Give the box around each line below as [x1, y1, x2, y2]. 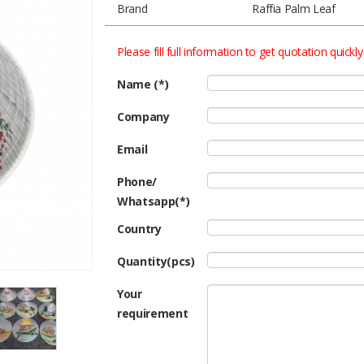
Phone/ [117, 174, 157, 189]
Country [117, 221, 162, 236]
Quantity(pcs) [117, 253, 195, 269]
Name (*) [117, 76, 169, 92]
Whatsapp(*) [117, 193, 190, 209]
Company [117, 109, 170, 124]
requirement [117, 305, 188, 321]
